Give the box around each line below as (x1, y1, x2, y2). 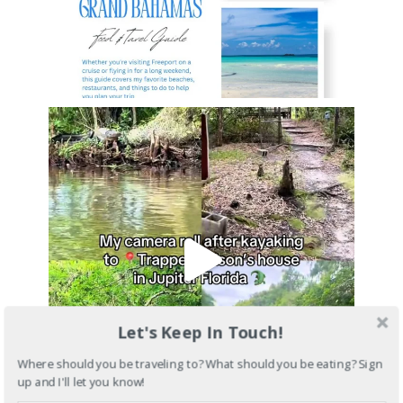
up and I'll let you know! (17, 373, 145, 390)
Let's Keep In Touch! (117, 320, 282, 344)
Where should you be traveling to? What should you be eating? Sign (17, 356, 383, 372)
